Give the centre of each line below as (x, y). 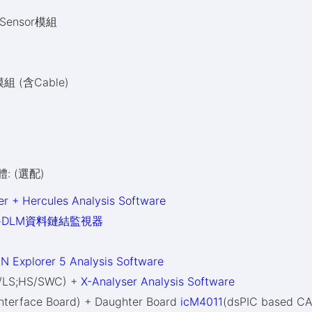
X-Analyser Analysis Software (158, 281)
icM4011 (202, 302)
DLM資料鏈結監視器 (53, 221)
